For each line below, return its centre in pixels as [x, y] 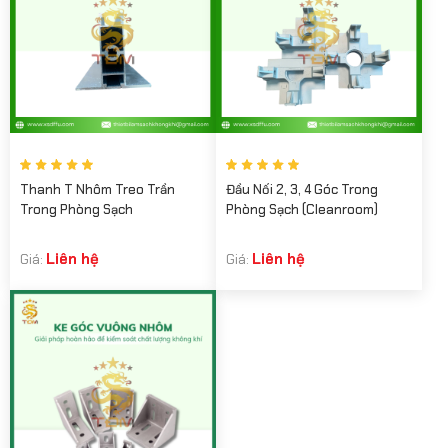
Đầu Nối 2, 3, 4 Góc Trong [302, 189]
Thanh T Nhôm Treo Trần [97, 189]
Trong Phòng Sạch [76, 209]
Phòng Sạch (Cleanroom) [302, 209]
